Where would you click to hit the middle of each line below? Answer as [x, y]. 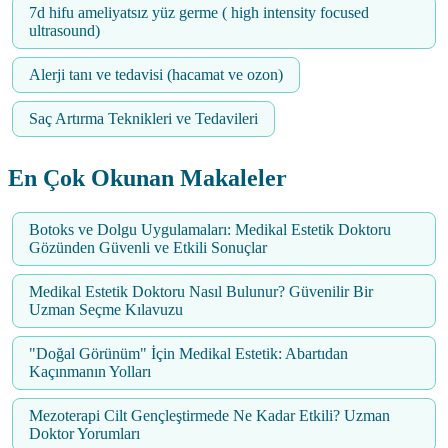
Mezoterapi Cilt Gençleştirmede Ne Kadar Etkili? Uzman [209, 416]
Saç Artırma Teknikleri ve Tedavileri [143, 119]
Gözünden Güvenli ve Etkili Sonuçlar [148, 248]
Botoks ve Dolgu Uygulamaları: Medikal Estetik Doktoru [210, 230]
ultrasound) [64, 31]
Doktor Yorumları [84, 434]
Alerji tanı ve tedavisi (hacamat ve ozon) [156, 75]
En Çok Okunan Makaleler [147, 178]
